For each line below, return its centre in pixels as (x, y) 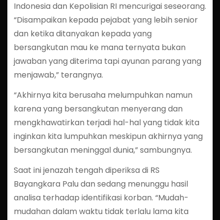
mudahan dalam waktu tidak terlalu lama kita (101, 211)
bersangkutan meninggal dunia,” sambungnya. (103, 150)
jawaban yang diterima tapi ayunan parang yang (107, 61)
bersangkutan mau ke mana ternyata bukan (99, 47)
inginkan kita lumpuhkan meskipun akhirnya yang (108, 136)
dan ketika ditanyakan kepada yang (82, 33)
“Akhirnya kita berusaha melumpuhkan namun (103, 95)
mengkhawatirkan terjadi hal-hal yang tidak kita (106, 122)
